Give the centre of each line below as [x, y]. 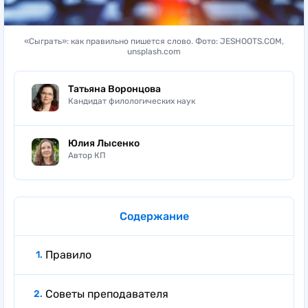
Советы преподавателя [107, 294]
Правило [68, 254]
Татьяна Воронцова [114, 89]
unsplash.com [154, 51]
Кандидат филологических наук [132, 101]
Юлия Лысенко [104, 143]
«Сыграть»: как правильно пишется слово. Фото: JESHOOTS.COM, [154, 41]
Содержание [154, 216]
